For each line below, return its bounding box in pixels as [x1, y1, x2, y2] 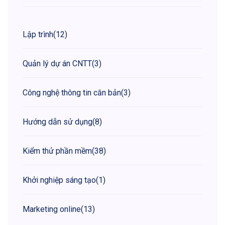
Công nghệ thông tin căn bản [23, 88, 121, 98]
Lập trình [23, 30, 53, 40]
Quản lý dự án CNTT [23, 59, 92, 69]
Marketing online [23, 204, 81, 214]
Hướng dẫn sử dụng [23, 117, 92, 127]
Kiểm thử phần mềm [23, 146, 92, 156]
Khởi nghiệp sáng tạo [23, 175, 96, 185]
